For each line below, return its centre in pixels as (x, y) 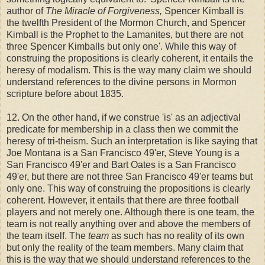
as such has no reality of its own (177, 235)
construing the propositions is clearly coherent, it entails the (130, 58)
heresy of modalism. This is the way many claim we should (129, 70)
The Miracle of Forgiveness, (104, 11)
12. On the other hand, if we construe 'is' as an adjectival (124, 117)
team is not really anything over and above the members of (128, 224)
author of (26, 11)
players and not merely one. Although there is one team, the (130, 212)
